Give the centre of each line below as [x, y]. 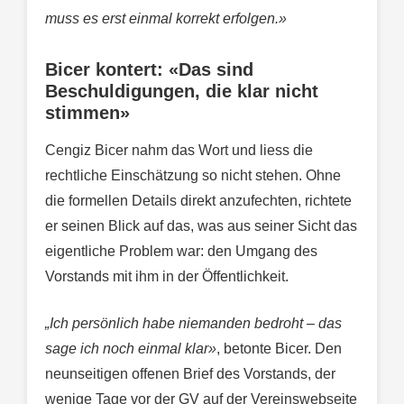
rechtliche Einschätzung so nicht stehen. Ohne [193, 176]
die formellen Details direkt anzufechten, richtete [198, 201]
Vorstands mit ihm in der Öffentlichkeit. [167, 277]
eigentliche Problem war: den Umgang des [181, 252]
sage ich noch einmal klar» [131, 349]
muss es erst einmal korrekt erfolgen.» [166, 19]
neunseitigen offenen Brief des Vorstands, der [190, 374]
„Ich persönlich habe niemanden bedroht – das [193, 324]
